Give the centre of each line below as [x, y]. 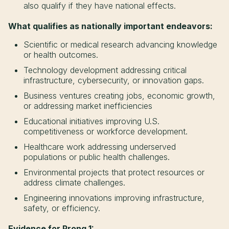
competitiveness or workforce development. [106, 131]
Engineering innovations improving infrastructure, [114, 198]
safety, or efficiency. [62, 208]
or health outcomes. [61, 54]
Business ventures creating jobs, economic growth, [119, 95]
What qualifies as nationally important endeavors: [110, 26]
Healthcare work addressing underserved [100, 146]
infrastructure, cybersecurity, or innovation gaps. [114, 80]
